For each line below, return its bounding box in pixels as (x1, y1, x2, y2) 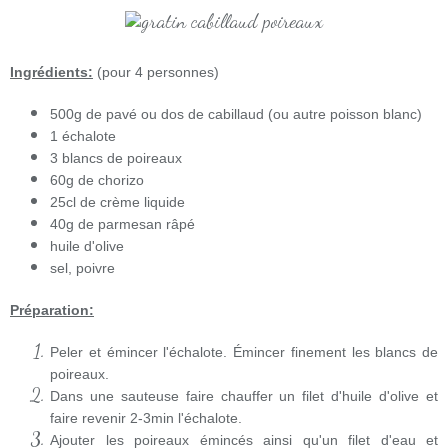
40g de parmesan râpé (50, 216, 195, 233)
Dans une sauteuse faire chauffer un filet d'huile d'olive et (50, 388, 438, 405)
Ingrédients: (10, 64, 93, 81)
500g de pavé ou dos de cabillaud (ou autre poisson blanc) (50, 106, 422, 123)
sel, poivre (50, 260, 115, 277)
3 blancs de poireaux (50, 150, 182, 167)
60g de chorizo (50, 172, 144, 189)
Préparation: (10, 302, 94, 319)
